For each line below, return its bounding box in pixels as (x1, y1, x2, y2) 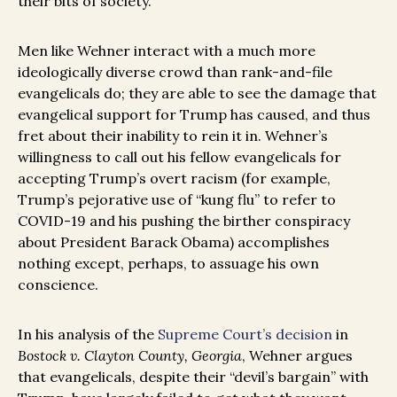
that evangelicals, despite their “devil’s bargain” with (18, 367, 369, 385)
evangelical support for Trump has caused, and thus (18, 105, 370, 123)
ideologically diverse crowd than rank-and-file (18, 62, 332, 81)
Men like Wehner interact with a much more (18, 41, 315, 59)
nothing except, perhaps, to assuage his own (18, 253, 319, 272)
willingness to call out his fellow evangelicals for (18, 147, 341, 166)
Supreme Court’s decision (158, 324, 332, 343)
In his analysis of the (18, 324, 158, 343)
